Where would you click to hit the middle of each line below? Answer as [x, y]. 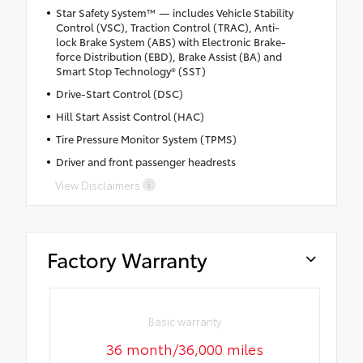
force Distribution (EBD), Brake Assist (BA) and [169, 56]
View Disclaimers [98, 184]
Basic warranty [185, 321]
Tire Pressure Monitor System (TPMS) [146, 138]
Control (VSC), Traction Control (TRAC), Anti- [167, 26]
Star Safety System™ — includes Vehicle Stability [174, 12]
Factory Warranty [127, 258]
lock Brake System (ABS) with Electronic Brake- [171, 41]
